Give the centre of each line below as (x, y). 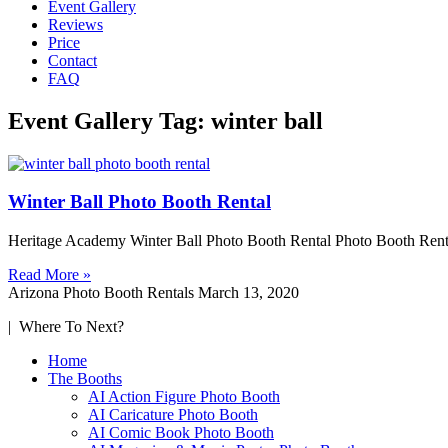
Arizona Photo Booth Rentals (103, 292)
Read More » (49, 274)
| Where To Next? (66, 326)
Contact (72, 60)
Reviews (75, 24)
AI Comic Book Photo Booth (181, 432)
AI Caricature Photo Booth (173, 414)
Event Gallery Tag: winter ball (165, 120)
